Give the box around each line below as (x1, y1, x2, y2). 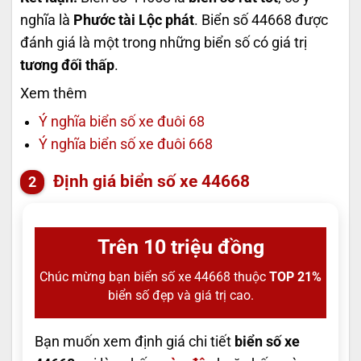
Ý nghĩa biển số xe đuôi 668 (38, 136, 213, 153)
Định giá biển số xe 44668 (49, 171, 250, 191)
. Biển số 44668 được (194, 12, 328, 29)
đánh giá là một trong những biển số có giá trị (20, 35, 307, 52)
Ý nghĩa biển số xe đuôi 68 (38, 114, 205, 131)
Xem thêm (20, 85, 87, 102)
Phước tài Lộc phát (73, 12, 194, 29)
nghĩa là (20, 12, 73, 29)
